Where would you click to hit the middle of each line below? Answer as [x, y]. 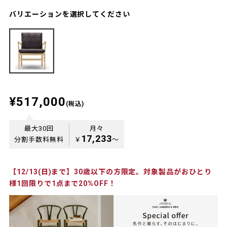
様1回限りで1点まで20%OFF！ [63, 183]
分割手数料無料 [39, 139]
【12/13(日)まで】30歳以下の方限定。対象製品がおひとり [110, 172]
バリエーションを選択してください [70, 14]
